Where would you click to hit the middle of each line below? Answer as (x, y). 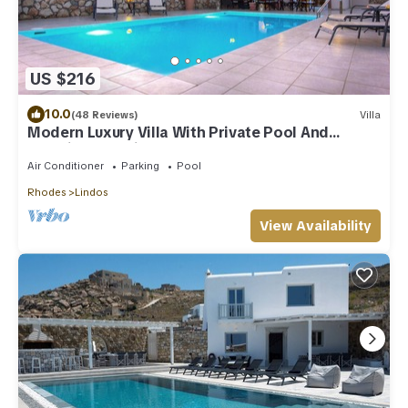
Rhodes (46, 193)
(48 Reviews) (105, 114)
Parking (140, 166)
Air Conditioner (66, 166)
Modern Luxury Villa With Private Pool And (178, 133)
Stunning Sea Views (97, 149)
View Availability (316, 226)
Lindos (91, 193)
